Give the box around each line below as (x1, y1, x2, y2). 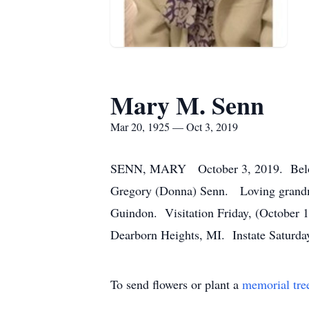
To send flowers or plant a (110, 276, 242, 292)
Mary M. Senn (110, 87, 264, 123)
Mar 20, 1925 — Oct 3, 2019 (110, 119, 238, 134)
